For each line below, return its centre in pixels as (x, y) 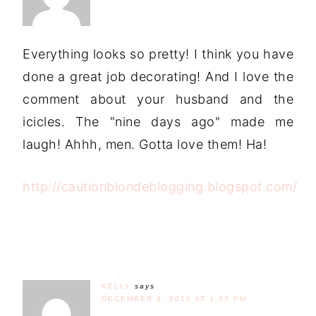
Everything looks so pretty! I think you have (158, 54)
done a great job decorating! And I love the (158, 76)
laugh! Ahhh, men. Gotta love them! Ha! (145, 144)
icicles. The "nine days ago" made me (158, 121)
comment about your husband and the (158, 99)
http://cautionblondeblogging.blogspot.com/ (160, 186)
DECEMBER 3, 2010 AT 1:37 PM (174, 298)
